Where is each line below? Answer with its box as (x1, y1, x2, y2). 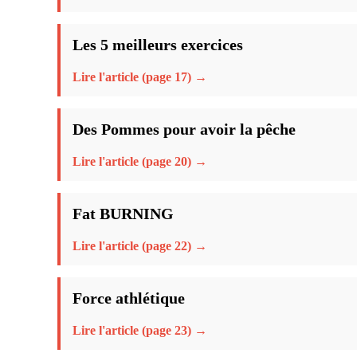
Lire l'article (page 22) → (73, 238, 207, 253)
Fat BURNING (73, 204, 174, 222)
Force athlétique (73, 288, 185, 307)
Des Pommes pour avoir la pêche (73, 120, 296, 138)
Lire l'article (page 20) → (73, 154, 207, 168)
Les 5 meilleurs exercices (73, 35, 243, 53)
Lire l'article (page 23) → (73, 323, 207, 337)
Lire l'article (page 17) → (73, 69, 207, 84)
